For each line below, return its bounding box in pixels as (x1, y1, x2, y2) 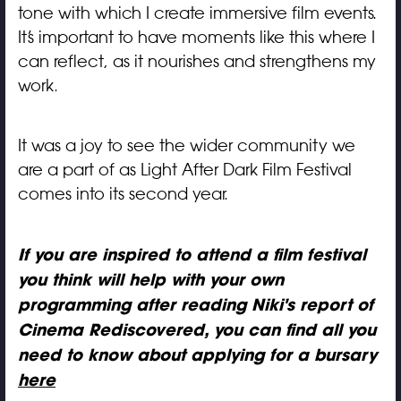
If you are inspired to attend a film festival (17, 243, 366, 265)
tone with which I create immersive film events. (17, 3, 377, 23)
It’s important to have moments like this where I (17, 27, 375, 47)
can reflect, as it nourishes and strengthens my (17, 51, 376, 72)
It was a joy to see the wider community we (17, 135, 355, 156)
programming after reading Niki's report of (17, 294, 373, 315)
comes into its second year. (17, 183, 228, 204)
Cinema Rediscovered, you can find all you (17, 319, 376, 340)
